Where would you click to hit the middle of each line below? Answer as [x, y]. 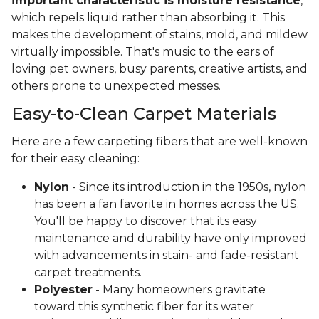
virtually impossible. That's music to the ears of [143, 52]
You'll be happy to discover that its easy [146, 221]
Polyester [63, 290]
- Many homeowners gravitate [179, 290]
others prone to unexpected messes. [117, 86]
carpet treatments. [88, 273]
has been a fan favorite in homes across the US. [167, 204]
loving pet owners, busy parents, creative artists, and [159, 69]
